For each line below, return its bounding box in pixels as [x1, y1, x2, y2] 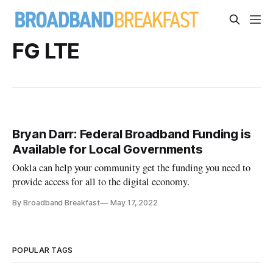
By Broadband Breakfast [12, 198, 100, 208]
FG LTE [12, 38, 80, 63]
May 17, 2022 [110, 198, 158, 208]
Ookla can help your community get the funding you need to [12, 161, 251, 175]
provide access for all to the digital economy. [12, 175, 190, 189]
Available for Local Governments [12, 142, 203, 157]
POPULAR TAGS [12, 246, 73, 255]
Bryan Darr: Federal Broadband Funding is [12, 127, 251, 142]
